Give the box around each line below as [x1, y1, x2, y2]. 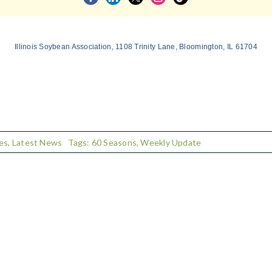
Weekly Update [140, 137, 202, 148]
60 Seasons [91, 137, 137, 148]
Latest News [12, 137, 63, 148]
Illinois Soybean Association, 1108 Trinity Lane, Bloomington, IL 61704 [14, 42, 257, 51]
